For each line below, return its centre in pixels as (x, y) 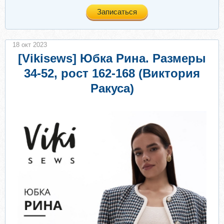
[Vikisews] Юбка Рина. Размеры (112, 58)
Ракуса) (112, 88)
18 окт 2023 (30, 45)
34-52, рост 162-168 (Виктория (112, 73)
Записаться (117, 12)
